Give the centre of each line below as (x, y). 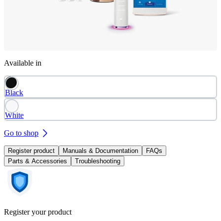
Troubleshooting (98, 161)
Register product (31, 151)
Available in (23, 63)
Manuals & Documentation (100, 151)
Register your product (38, 212)
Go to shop (21, 133)
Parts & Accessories (37, 161)
